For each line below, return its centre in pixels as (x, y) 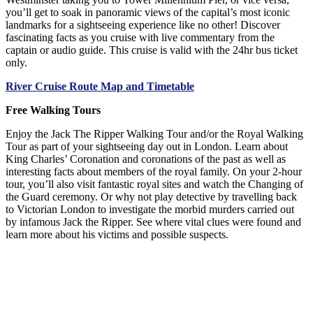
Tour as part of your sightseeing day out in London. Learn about (147, 147)
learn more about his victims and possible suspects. (117, 235)
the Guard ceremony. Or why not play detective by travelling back (151, 197)
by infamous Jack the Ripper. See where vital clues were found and (153, 222)
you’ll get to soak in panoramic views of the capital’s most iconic (148, 13)
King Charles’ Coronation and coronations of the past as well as (146, 159)
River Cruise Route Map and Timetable (100, 87)
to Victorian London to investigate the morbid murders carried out (150, 210)
